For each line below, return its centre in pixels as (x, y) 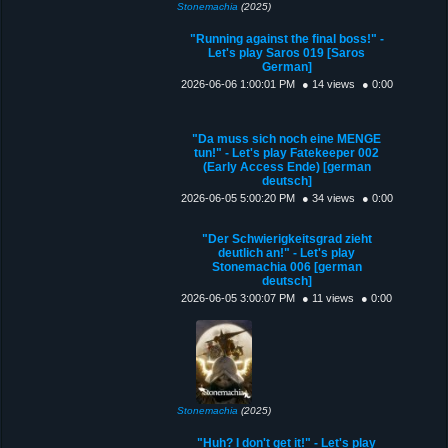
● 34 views (328, 197)
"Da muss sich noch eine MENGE (287, 138)
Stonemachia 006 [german (286, 266)
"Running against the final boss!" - (286, 38)
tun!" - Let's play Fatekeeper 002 (287, 152)
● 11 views (328, 297)
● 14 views (328, 83)
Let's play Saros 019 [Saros (287, 52)
